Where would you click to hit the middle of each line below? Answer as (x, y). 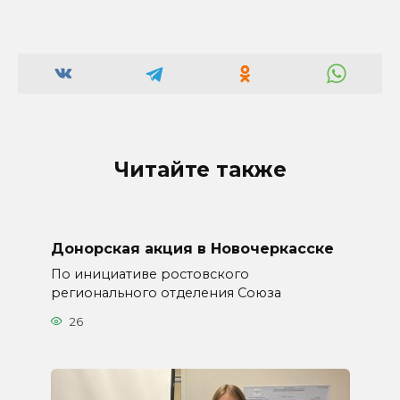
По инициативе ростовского (150, 275)
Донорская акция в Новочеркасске (192, 248)
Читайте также (200, 169)
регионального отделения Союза (166, 293)
